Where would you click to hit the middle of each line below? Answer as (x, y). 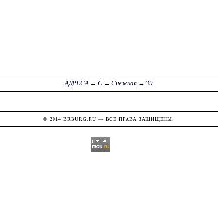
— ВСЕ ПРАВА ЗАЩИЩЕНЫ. (136, 119)
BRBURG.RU (80, 119)
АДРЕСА (77, 83)
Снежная (124, 83)
